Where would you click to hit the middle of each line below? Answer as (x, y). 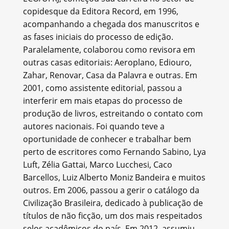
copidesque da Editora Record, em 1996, (100, 11)
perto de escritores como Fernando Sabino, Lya (114, 152)
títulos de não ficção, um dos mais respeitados (112, 216)
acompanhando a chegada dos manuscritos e (111, 24)
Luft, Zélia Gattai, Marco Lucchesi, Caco (97, 165)
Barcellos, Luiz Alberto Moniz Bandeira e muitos (114, 177)
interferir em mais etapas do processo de (102, 101)
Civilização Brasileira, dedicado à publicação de (113, 203)
